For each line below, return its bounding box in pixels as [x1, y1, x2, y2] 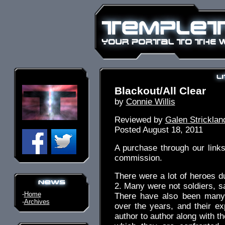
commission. [114, 153, 162, 163]
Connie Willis [126, 97, 175, 106]
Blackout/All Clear [114, 85, 206, 96]
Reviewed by [114, 115, 165, 125]
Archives [24, 198, 50, 205]
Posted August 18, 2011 [114, 125, 203, 135]
